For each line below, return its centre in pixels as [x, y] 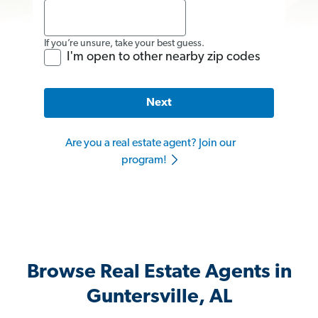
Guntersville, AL [159, 298]
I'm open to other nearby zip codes [163, 57]
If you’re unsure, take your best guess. [124, 43]
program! [145, 161]
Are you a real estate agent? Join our [150, 144]
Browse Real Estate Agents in [159, 273]
